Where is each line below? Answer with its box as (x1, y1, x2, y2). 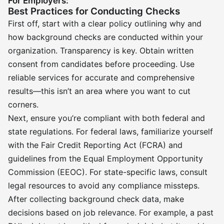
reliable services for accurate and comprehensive (8, 72, 194, 82)
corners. (8, 99, 38, 109)
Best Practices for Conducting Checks (8, 5, 180, 17)
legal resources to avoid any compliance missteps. (8, 180, 199, 190)
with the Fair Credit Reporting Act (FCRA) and (8, 140, 182, 150)
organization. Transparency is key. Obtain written (8, 45, 193, 55)
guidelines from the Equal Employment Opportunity (8, 153, 203, 163)
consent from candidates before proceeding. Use (8, 59, 194, 69)
